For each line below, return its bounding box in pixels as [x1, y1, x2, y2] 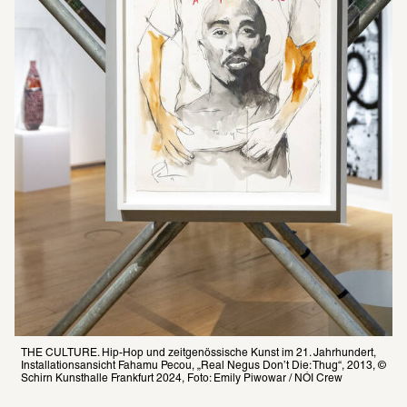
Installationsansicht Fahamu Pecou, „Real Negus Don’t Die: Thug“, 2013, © [21, 360, 386, 371]
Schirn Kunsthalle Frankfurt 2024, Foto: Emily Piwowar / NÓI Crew [21, 372, 342, 383]
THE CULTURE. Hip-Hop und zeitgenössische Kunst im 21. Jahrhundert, [21, 347, 376, 358]
